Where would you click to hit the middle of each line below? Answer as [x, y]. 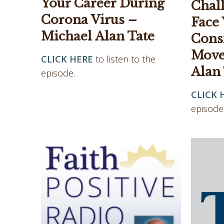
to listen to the [125, 59]
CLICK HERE [67, 59]
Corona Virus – [89, 20]
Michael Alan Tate [98, 36]
